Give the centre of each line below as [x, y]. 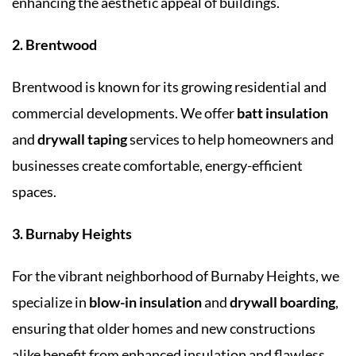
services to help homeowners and [230, 139]
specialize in [50, 302]
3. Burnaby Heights [72, 233]
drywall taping [82, 139]
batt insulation [282, 112]
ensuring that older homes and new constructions [164, 328]
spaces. [34, 191]
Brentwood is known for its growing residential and [169, 86]
